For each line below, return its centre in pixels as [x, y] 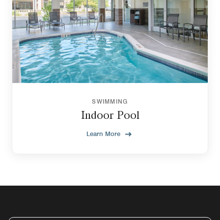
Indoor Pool [110, 115]
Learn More [103, 133]
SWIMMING [110, 101]
